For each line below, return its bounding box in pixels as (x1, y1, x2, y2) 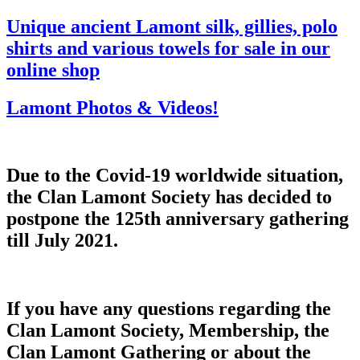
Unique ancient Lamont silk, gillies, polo (6, 15, 337, 37)
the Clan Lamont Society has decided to (6, 186, 332, 208)
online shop (6, 59, 100, 80)
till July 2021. (6, 230, 118, 252)
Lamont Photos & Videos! (6, 96, 219, 118)
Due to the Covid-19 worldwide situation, (6, 165, 343, 186)
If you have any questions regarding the (6, 298, 331, 320)
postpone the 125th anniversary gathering (6, 208, 349, 230)
